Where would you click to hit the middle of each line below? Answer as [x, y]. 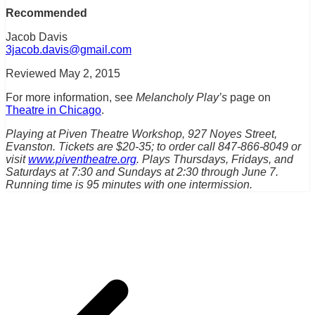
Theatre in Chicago [53, 110]
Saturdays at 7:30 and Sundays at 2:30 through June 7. [142, 172]
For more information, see [71, 98]
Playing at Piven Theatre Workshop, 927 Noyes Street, [141, 134]
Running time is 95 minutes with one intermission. [129, 185]
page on [249, 98]
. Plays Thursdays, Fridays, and [215, 160]
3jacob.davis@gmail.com [69, 50]
